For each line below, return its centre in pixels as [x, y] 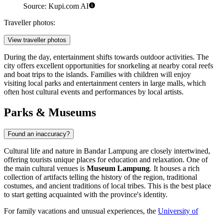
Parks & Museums [50, 113]
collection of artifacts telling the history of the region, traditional [101, 177]
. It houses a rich [175, 169]
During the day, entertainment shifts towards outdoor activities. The [106, 57]
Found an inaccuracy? [39, 134]
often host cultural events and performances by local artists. [94, 92]
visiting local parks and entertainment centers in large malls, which [105, 83]
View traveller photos [37, 40]
